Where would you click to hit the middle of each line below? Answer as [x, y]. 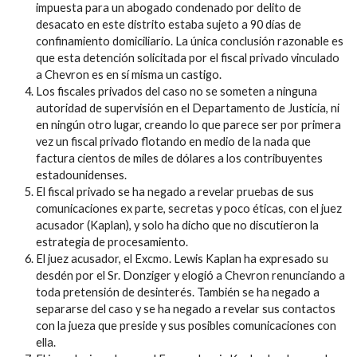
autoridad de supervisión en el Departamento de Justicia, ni [188, 108]
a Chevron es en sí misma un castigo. [129, 74]
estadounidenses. [81, 175]
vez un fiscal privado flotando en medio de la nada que [173, 141]
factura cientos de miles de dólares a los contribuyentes [179, 158]
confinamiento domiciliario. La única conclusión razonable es [190, 41]
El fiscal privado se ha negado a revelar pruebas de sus [175, 191]
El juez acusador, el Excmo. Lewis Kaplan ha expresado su [182, 258]
